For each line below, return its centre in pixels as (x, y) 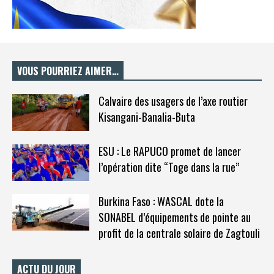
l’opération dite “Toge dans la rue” (168, 167)
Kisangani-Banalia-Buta (146, 117)
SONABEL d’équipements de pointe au (174, 217)
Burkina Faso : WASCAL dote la (161, 201)
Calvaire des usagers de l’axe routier (173, 101)
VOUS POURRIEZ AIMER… (68, 71)
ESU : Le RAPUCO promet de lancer (169, 151)
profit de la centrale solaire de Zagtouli (179, 233)
